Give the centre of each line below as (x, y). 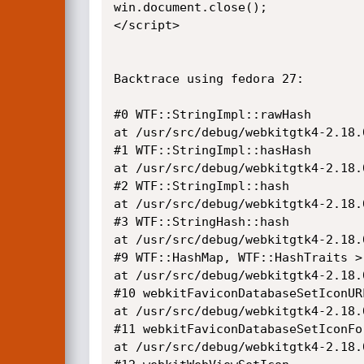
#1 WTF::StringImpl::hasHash (212, 150)
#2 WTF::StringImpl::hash (201, 186)
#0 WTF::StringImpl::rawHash (212, 115)
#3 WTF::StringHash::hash (201, 222)
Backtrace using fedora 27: (208, 79)
